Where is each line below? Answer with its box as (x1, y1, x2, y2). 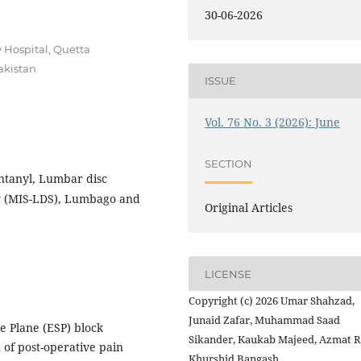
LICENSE (205, 267, 252, 280)
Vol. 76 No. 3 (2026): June (205, 114, 341, 130)
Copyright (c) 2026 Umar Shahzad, (189, 293, 355, 309)
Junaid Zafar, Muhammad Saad (189, 313, 340, 328)
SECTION (205, 157, 253, 171)
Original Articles (205, 200, 293, 215)
